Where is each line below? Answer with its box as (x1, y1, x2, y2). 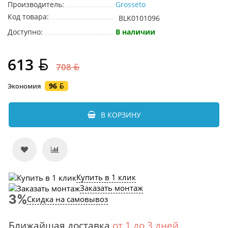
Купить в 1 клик (76, 172, 136, 182)
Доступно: (8, 27, 43, 37)
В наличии (116, 27, 155, 37)
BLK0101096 (119, 13, 160, 23)
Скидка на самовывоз (27, 193, 108, 204)
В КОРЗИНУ (100, 110, 141, 120)
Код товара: (8, 12, 49, 21)
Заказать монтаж (80, 183, 143, 193)
